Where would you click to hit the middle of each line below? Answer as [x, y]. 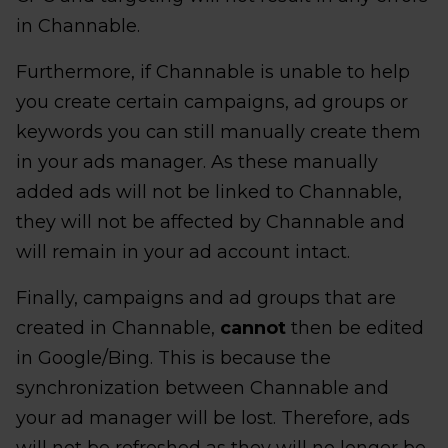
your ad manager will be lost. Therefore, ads [213, 418]
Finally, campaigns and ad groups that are [206, 298]
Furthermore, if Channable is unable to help [213, 72]
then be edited [355, 328]
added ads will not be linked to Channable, [209, 192]
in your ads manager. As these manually [197, 162]
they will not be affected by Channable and [210, 222]
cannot [253, 328]
